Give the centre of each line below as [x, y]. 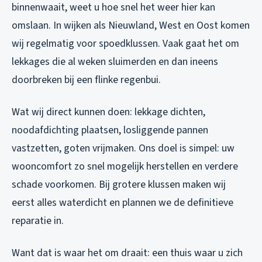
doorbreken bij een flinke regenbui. [86, 80]
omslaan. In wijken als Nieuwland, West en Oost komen [131, 26]
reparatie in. [38, 221]
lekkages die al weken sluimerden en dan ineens [115, 62]
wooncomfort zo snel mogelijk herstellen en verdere [125, 167]
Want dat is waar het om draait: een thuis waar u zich [127, 253]
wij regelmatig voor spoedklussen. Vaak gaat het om [125, 44]
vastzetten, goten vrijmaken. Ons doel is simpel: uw [123, 149]
